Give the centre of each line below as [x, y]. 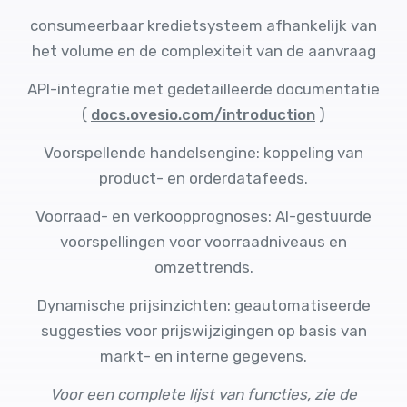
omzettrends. [203, 267]
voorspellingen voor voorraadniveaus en [203, 242]
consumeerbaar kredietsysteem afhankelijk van [203, 25]
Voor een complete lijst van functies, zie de [203, 394]
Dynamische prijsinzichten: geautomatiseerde [203, 305]
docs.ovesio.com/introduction [203, 114]
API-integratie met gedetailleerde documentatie [203, 89]
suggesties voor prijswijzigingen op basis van [203, 331]
